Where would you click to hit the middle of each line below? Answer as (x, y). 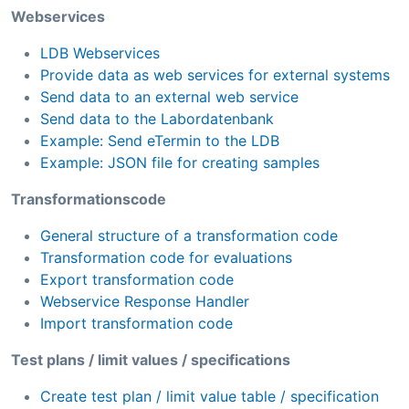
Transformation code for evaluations (166, 257)
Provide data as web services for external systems (215, 74)
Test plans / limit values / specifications (151, 359)
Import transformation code (136, 323)
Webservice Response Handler (145, 301)
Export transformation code (137, 279)
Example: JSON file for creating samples (180, 162)
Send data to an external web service (169, 96)
